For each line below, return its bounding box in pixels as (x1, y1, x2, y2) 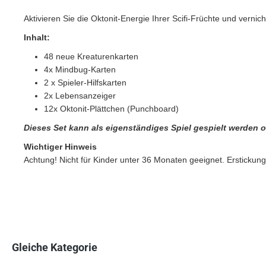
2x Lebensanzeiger (44, 90, 116, 100)
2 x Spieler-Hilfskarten (44, 77, 126, 87)
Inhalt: (24, 32, 50, 42)
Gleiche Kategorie (12, 241, 97, 254)
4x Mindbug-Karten (44, 64, 116, 74)
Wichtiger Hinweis (24, 141, 97, 151)
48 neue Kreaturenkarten (44, 51, 138, 61)
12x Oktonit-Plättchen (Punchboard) (44, 103, 179, 113)
